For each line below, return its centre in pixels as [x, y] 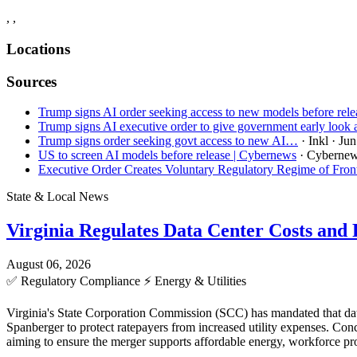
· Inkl [315, 141]
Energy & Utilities [199, 281]
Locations [38, 49]
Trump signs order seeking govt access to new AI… [168, 141]
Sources [31, 81]
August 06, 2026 [49, 265]
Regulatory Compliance [80, 281]
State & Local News [57, 197]
